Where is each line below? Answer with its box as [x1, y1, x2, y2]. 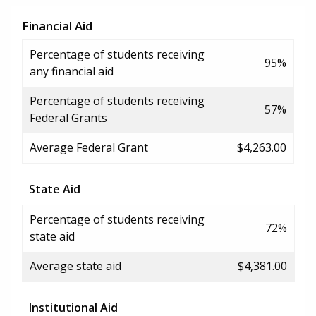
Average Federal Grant [30, 139, 148, 155]
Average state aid [30, 257, 121, 274]
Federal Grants [30, 109, 107, 126]
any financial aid [30, 63, 114, 79]
